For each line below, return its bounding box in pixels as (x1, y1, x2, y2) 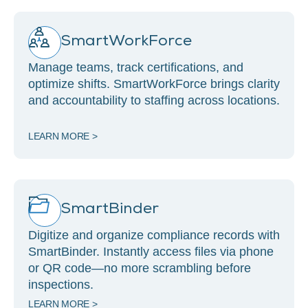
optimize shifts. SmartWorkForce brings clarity (28, 76, 280, 91)
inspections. (28, 277, 93, 291)
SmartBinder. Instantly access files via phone (28, 244, 274, 258)
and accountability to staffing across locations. (28, 93, 280, 107)
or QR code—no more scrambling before (28, 261, 251, 275)
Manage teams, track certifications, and (28, 60, 243, 74)
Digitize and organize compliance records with (28, 228, 280, 242)
